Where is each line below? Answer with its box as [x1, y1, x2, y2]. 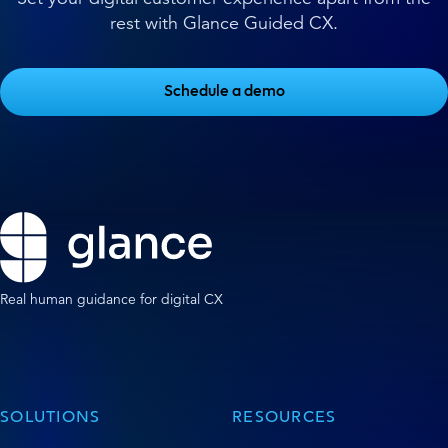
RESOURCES [232, 407, 337, 428]
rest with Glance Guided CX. [110, 12, 338, 35]
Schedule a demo [163, 83, 285, 101]
